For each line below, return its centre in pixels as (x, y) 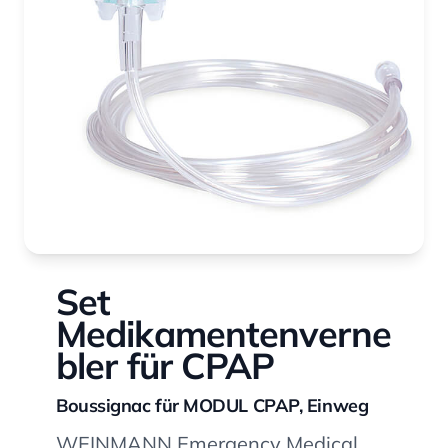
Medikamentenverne (223, 334)
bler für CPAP (165, 366)
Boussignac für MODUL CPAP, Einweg (212, 406)
